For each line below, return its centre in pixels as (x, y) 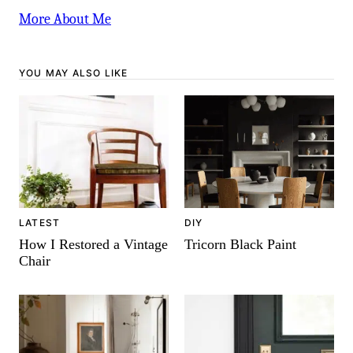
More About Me (65, 19)
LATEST (40, 223)
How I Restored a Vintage (93, 245)
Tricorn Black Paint (240, 244)
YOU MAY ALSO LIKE (74, 73)
